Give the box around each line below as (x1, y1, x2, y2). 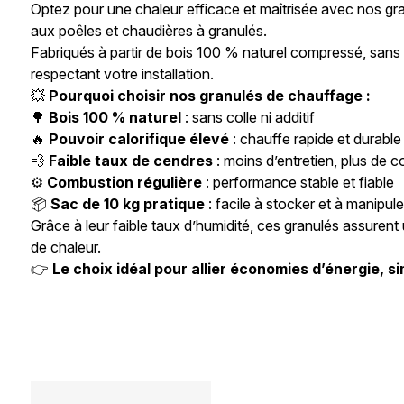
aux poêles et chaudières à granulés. (31, 21, 268, 40)
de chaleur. (31, 237, 102, 256)
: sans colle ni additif (181, 107, 316, 126)
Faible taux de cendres (49, 151, 214, 170)
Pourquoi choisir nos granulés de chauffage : (49, 86, 372, 105)
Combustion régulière (47, 172, 203, 191)
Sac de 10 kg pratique (50, 194, 206, 213)
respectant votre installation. (31, 64, 215, 83)
